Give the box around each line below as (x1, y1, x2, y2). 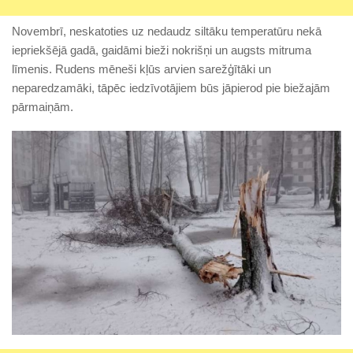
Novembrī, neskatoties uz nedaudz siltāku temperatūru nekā (12, 24, 321, 39)
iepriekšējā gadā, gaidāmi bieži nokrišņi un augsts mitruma (12, 43, 311, 58)
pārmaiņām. (12, 100, 73, 114)
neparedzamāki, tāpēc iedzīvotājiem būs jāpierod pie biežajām (12, 81, 330, 95)
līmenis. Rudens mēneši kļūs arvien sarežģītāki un (12, 62, 271, 76)
